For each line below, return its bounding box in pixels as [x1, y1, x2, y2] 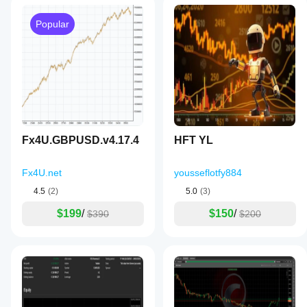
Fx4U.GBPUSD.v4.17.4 [22, 134, 139, 146]
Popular [36, 19, 69, 29]
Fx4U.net [22, 167, 62, 178]
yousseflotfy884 [174, 167, 242, 178]
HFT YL [174, 134, 213, 146]
